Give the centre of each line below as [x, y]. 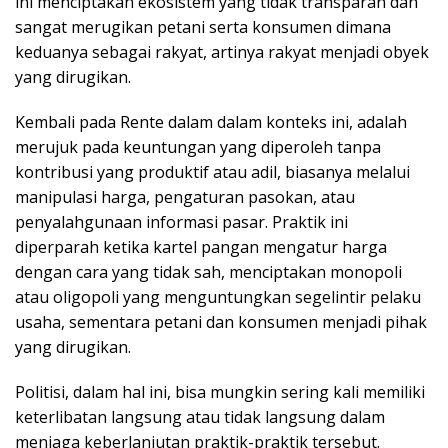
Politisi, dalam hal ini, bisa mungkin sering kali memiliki [220, 391]
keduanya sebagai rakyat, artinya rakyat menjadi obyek [222, 51]
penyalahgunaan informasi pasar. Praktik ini [181, 221]
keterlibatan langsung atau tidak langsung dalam [200, 416]
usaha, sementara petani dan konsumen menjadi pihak [221, 321]
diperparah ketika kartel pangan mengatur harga [201, 246]
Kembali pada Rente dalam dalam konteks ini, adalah [211, 121]
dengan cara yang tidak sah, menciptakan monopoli [208, 271]
